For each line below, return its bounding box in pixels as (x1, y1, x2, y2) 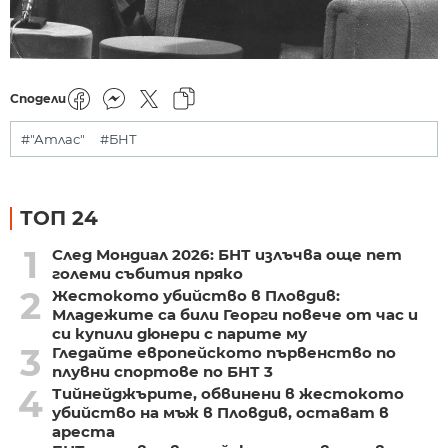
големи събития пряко (51, 263, 243, 283)
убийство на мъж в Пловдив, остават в (51, 402, 389, 422)
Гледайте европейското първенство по (51, 342, 396, 362)
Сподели (10, 90, 66, 106)
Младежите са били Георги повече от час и (51, 304, 418, 324)
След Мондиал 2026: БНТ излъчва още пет (51, 244, 402, 264)
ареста (51, 421, 115, 441)
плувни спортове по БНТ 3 (51, 361, 273, 381)
